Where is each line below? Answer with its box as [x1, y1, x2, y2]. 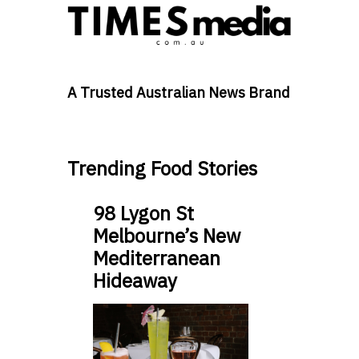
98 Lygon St [93, 200, 194, 227]
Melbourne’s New [93, 223, 240, 249]
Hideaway [93, 268, 177, 294]
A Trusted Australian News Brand [67, 83, 290, 103]
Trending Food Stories [67, 155, 257, 182]
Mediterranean [93, 245, 220, 272]
